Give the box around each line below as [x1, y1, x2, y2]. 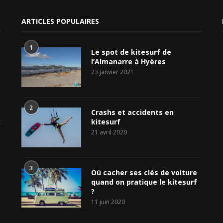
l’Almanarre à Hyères [91, 56, 166, 66]
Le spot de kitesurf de [91, 47, 171, 57]
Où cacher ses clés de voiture [91, 167, 197, 177]
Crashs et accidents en [91, 107, 174, 117]
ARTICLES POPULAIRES [21, 16, 99, 26]
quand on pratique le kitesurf [91, 177, 197, 187]
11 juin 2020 [91, 197, 125, 206]
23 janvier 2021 [91, 67, 134, 76]
